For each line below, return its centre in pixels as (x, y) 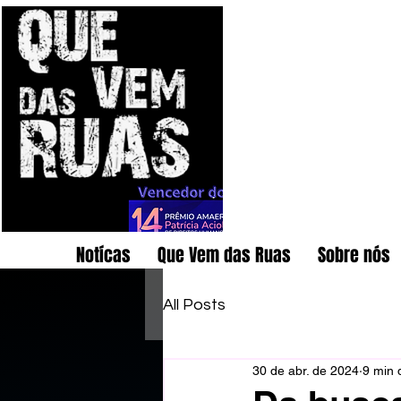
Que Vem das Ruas (224, 255)
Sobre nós (354, 255)
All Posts (194, 304)
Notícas (103, 255)
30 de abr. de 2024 (306, 370)
